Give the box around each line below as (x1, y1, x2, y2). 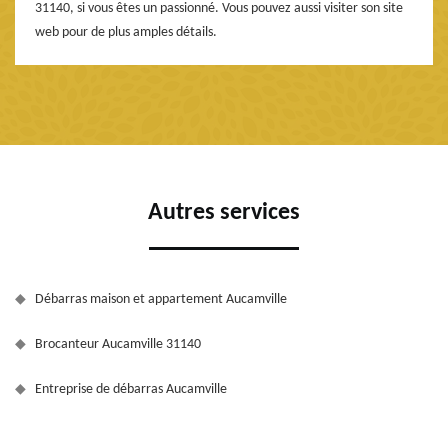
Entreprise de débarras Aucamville (35, 382, 227, 398)
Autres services (148, 201, 300, 226)
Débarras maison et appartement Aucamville (35, 292, 287, 308)
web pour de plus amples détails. (35, 25, 217, 41)
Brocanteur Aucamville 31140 (35, 337, 201, 353)
